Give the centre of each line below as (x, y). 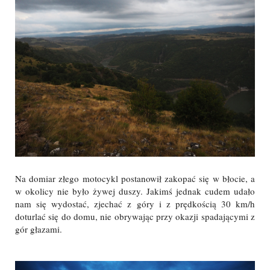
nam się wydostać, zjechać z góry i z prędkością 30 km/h (135, 204)
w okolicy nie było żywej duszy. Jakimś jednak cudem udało (135, 191)
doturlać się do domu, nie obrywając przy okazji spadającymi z (135, 217)
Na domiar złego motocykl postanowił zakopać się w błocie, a (135, 179)
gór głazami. (39, 229)
